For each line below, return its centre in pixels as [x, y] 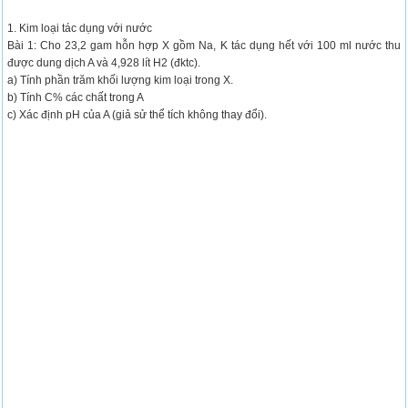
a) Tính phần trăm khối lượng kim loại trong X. [121, 80]
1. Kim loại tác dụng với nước [80, 28]
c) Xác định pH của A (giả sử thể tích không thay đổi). [138, 115]
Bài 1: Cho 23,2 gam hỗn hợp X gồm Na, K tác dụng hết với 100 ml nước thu [204, 46]
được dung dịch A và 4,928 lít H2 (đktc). [104, 63]
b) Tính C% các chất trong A [76, 97]
